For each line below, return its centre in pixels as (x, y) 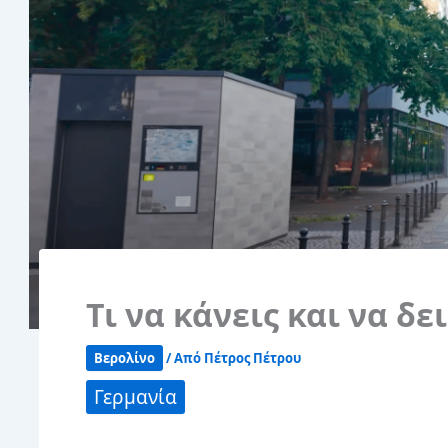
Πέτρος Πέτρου (252, 358)
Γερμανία (135, 397)
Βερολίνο (124, 358)
